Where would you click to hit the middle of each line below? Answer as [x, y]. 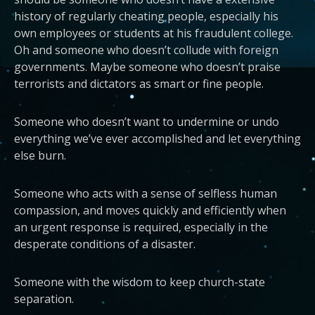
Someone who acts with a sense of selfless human [146, 193]
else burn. [40, 155]
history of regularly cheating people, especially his [146, 16]
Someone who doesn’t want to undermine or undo [147, 122]
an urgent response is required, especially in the [141, 227]
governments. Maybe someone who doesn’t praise [147, 67]
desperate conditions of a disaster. [105, 244]
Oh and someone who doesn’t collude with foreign [146, 50]
